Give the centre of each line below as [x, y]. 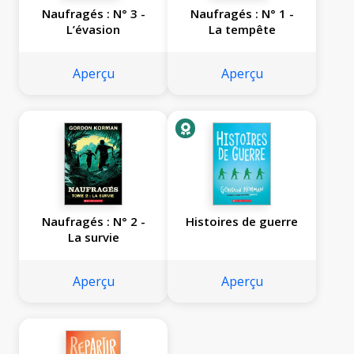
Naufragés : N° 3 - [93, 14]
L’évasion [93, 30]
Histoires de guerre [242, 222]
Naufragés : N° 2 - [93, 222]
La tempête [242, 30]
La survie [93, 237]
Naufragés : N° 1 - [242, 14]
